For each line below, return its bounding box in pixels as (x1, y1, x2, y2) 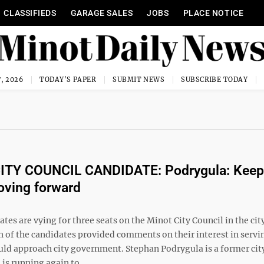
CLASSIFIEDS (4, 8, 57, 18)
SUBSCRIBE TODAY (181, 75, 247, 84)
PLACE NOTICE (183, 8, 244, 18)
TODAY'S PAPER (39, 75, 97, 84)
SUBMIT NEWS (113, 75, 165, 84)
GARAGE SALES (70, 8, 133, 18)
